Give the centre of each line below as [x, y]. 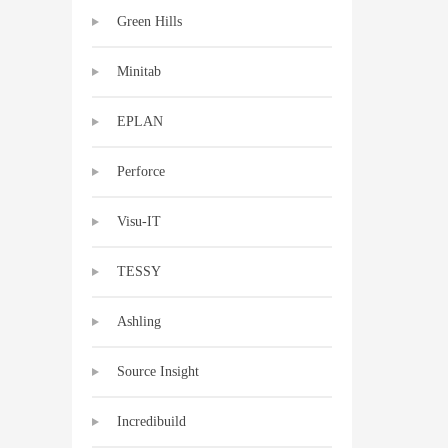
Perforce [141, 171]
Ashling [139, 321]
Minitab [139, 71]
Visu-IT [139, 221]
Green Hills [149, 21]
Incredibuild [151, 421]
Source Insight [158, 371]
